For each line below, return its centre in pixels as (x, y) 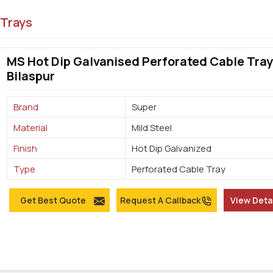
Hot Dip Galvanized (172, 149)
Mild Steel (152, 128)
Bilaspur (31, 76)
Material (31, 128)
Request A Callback (160, 200)
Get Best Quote (53, 200)
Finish (26, 149)
